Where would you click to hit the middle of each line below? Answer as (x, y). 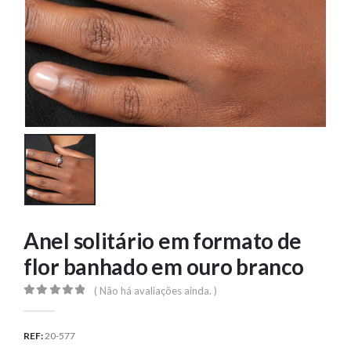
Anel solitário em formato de (163, 241)
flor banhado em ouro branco (164, 267)
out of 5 (65, 305)
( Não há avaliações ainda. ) (156, 291)
